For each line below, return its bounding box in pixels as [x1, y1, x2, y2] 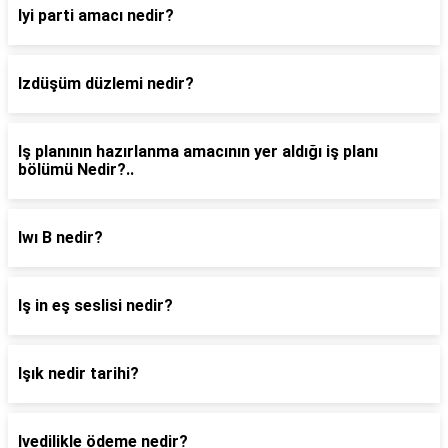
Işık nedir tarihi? [18, 364, 139, 383]
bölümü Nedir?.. [18, 160, 134, 179]
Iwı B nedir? [18, 228, 103, 247]
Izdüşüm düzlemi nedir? [18, 74, 194, 93]
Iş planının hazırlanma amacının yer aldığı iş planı [18, 142, 378, 161]
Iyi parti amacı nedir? [18, 6, 174, 25]
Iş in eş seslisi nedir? [18, 296, 173, 315]
